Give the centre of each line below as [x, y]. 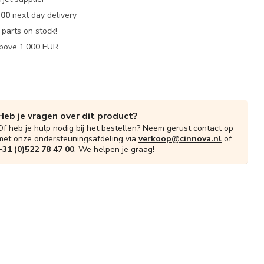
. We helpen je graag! [114, 149]
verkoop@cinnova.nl [180, 139]
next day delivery [44, 15]
